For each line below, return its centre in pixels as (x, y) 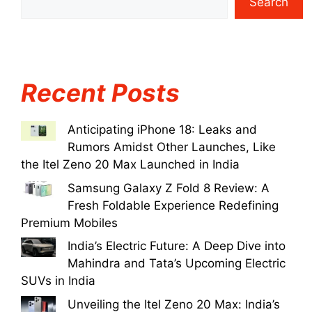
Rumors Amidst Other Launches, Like (172, 147)
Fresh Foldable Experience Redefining (173, 205)
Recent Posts (100, 93)
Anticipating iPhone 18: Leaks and (162, 130)
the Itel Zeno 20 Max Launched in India (130, 164)
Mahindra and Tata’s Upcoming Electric (177, 263)
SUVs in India (58, 281)
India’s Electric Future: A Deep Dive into (177, 246)
